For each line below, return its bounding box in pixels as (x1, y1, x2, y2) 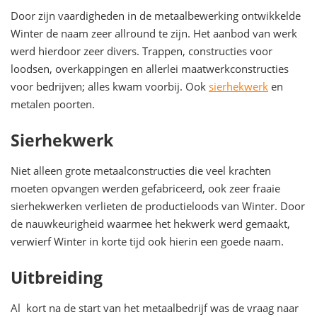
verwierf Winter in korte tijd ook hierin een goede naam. (11, 234, 284, 248)
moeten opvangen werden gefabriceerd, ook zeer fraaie (11, 180, 280, 195)
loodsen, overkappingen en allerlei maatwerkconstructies (11, 61, 289, 76)
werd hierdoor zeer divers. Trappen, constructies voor (11, 43, 272, 58)
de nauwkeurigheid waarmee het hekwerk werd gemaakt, (11, 216, 290, 231)
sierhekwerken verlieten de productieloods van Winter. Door (11, 198, 305, 213)
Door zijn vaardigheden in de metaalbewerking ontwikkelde (11, 8, 301, 23)
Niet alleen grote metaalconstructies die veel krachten (11, 163, 271, 178)
